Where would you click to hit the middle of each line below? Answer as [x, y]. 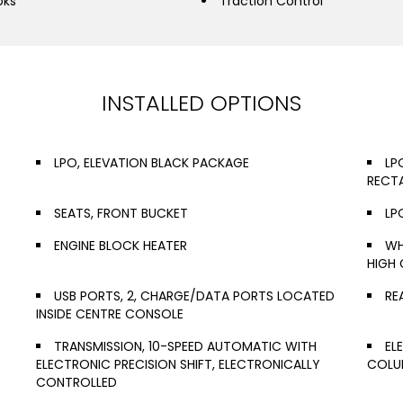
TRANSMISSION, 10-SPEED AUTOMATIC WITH [185, 346]
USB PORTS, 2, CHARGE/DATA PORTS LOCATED [194, 296]
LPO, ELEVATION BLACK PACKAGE [152, 163]
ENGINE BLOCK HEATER [121, 246]
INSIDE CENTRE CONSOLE [110, 314]
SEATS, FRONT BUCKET [121, 213]
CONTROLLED [76, 382]
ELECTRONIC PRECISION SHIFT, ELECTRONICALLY [178, 364]
